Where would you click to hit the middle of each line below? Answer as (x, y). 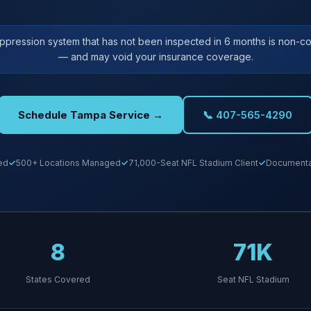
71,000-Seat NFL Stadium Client (193, 163)
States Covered (58, 279)
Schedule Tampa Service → (90, 115)
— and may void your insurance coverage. (155, 57)
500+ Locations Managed (68, 163)
